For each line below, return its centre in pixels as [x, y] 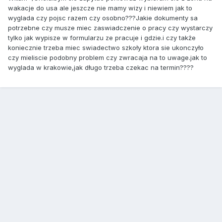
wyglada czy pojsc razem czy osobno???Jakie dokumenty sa [103, 18]
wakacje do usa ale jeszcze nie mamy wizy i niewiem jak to [100, 8]
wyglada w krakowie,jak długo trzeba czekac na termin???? [101, 68]
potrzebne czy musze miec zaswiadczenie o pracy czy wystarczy [110, 28]
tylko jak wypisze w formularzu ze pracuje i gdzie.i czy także [102, 38]
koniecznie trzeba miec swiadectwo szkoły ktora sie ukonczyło [106, 48]
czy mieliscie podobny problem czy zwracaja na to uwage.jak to [108, 58]
